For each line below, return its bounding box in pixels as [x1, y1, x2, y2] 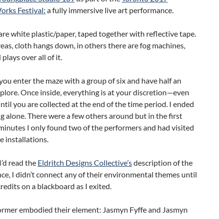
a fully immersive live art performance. [45, 5, 174, 15]
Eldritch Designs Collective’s [38, 157, 132, 167]
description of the [132, 157, 193, 167]
